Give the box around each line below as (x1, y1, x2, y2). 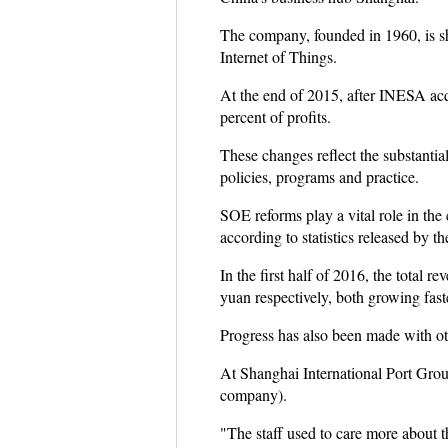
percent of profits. (219, 106, 331, 127)
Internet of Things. (219, 46, 337, 67)
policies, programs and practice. (219, 166, 419, 187)
